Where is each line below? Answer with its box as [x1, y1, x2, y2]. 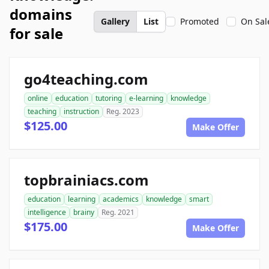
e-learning [129, 93, 163, 103]
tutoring [95, 93, 122, 103]
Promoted [180, 16, 219, 27]
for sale [10, 23, 63, 43]
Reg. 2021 [101, 207, 134, 217]
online [28, 93, 48, 103]
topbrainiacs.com [24, 170, 149, 190]
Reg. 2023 [106, 106, 139, 116]
